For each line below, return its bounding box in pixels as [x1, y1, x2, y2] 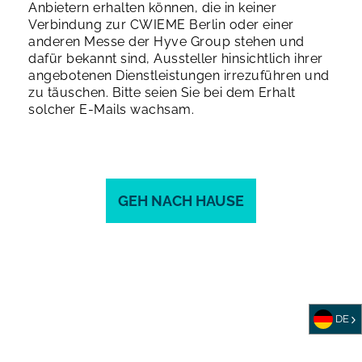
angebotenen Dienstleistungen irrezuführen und [28, 67, 330, 83]
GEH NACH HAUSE [118, 192, 244, 209]
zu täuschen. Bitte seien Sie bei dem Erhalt [28, 84, 296, 100]
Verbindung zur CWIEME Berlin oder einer [28, 16, 294, 32]
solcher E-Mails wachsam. [28, 101, 198, 117]
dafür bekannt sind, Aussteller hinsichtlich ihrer [28, 50, 323, 66]
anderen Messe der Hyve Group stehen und [28, 33, 305, 49]
